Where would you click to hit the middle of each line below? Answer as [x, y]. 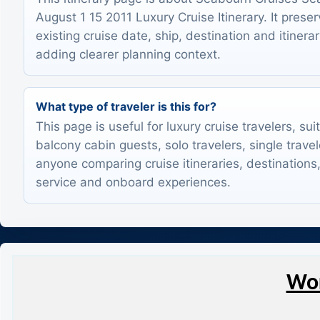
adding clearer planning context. [128, 54]
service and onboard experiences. [133, 182]
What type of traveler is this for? [126, 106]
